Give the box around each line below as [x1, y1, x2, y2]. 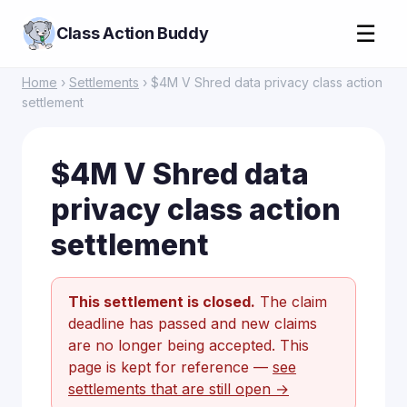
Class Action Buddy [56, 24, 209, 43]
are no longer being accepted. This [68, 336, 309, 354]
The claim [255, 293, 327, 311]
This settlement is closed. [68, 293, 255, 311]
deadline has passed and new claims [68, 314, 317, 333]
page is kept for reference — [68, 358, 273, 376]
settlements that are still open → [68, 380, 289, 398]
